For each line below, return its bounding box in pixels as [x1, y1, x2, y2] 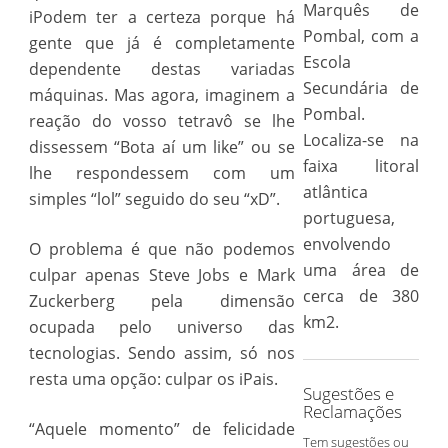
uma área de [302, 259, 420, 281]
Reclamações [302, 400, 402, 423]
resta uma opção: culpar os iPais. [28, 368, 278, 390]
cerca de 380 [302, 285, 420, 307]
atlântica [302, 181, 368, 203]
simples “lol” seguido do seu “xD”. [28, 188, 280, 210]
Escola [302, 51, 351, 73]
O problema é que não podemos [28, 238, 295, 260]
